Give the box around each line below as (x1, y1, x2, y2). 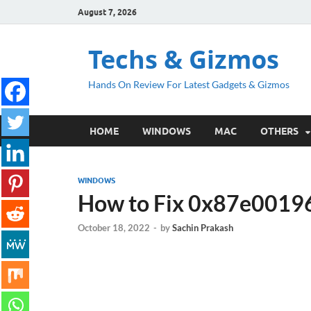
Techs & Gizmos (88, 42, 279, 76)
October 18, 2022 (78, 222, 150, 234)
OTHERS (260, 125, 299, 137)
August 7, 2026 (78, 6, 137, 17)
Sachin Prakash (172, 222, 233, 234)
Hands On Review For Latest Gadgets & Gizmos (88, 78, 289, 90)
